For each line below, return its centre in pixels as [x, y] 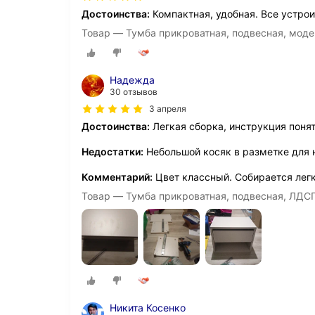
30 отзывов [134, 91]
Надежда [132, 79]
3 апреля [168, 108]
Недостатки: [112, 151]
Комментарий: [117, 176]
